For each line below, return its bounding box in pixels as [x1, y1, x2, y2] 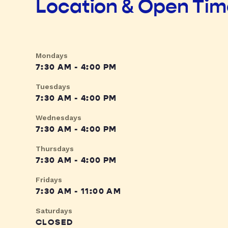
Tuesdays [36, 82, 70, 91]
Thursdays [36, 145, 74, 153]
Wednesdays [36, 113, 81, 122]
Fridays [36, 176, 62, 184]
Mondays [36, 51, 68, 60]
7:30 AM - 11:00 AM [36, 186, 122, 197]
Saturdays [36, 207, 72, 215]
